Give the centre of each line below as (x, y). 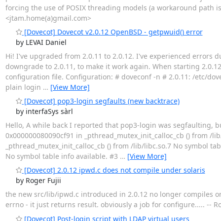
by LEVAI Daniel (41, 42)
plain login (24, 87)
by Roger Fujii (38, 180)
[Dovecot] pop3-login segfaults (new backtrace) (101, 101)
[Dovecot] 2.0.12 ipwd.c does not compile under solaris (113, 170)
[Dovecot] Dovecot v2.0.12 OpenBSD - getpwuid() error (112, 32)
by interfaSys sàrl (44, 111)
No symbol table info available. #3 (62, 156)
